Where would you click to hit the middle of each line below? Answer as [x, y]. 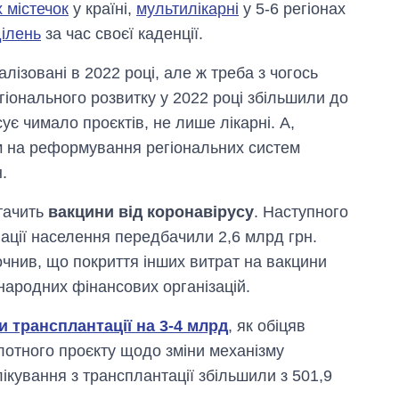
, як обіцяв [267, 326]
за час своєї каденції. [122, 34]
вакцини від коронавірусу [151, 212]
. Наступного [301, 212]
